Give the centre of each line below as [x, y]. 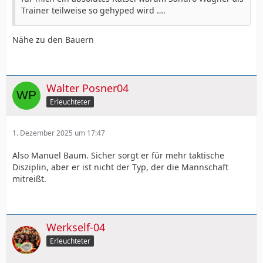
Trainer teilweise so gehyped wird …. [93, 10]
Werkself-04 [76, 227]
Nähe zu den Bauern [53, 39]
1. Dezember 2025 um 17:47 [59, 133]
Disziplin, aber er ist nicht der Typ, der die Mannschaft [120, 167]
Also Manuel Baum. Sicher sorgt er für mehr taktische [118, 155]
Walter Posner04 [87, 88]
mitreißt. [29, 178]
